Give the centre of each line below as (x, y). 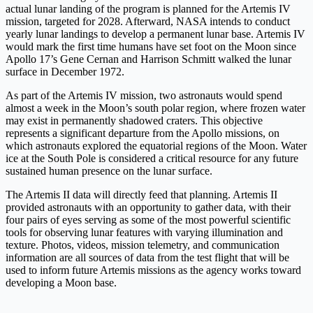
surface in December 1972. (65, 72)
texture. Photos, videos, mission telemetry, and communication (143, 245)
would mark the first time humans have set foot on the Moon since (151, 47)
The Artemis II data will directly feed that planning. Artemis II (141, 195)
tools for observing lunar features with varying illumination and (144, 233)
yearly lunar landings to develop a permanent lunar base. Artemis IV (155, 34)
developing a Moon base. (61, 283)
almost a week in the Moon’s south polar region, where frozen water (155, 108)
